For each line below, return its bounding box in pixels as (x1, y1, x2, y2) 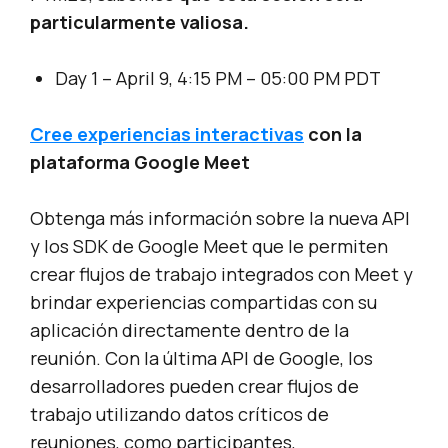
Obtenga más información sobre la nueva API (30, 206, 410, 231)
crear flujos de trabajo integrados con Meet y (30, 262, 413, 287)
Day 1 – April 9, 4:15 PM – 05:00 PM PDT (55, 66, 381, 91)
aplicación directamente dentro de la (30, 318, 349, 343)
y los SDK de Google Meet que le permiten (30, 234, 388, 259)
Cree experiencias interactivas (30, 122, 304, 147)
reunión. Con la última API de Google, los (30, 346, 373, 371)
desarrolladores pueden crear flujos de (30, 374, 359, 399)
